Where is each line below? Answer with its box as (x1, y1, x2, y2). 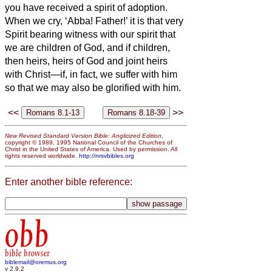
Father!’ (93, 15, 130, 26)
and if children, (107, 42, 170, 53)
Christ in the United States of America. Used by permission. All (5, 146, 177, 153)
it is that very (130, 15, 183, 26)
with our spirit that (98, 29, 175, 39)
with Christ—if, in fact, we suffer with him (5, 69, 177, 80)
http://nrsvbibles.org (79, 152, 134, 160)
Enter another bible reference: (5, 176, 132, 187)
